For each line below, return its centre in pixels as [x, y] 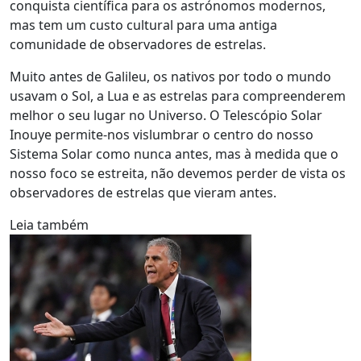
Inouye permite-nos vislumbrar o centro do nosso [162, 135]
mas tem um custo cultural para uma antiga [143, 25]
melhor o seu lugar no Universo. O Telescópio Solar [166, 115]
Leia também [49, 225]
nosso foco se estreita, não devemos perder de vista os [178, 173]
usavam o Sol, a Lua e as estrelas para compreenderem [178, 96]
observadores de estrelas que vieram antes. [143, 193]
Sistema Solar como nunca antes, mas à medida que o [174, 154]
